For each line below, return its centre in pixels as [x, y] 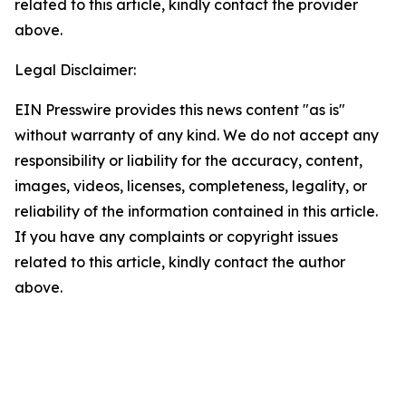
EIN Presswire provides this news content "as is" [180, 110]
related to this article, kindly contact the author [180, 262]
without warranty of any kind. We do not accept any [197, 135]
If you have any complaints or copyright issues [176, 237]
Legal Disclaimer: [75, 70]
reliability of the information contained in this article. [196, 211]
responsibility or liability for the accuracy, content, [188, 160]
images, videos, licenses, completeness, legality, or [191, 186]
